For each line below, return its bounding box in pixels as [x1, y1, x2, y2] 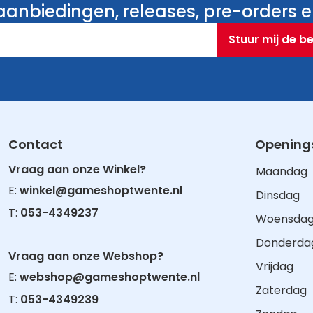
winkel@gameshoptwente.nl [20, 182, 183, 198]
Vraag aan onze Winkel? [8, 161, 147, 177]
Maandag [255, 163, 307, 180]
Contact [8, 136, 64, 153]
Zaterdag [255, 282, 307, 298]
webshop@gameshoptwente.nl [20, 269, 201, 285]
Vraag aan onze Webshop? [8, 248, 164, 264]
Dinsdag [255, 187, 300, 203]
